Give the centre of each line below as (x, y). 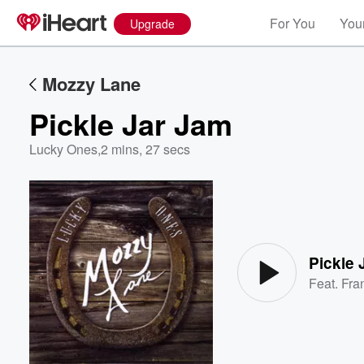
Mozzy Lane (91, 84)
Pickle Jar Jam (131, 123)
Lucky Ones (63, 149)
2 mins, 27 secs (145, 149)
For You (292, 23)
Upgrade (152, 24)
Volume (307, 226)
